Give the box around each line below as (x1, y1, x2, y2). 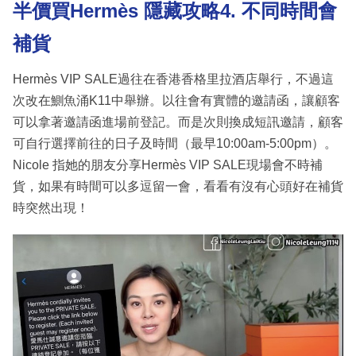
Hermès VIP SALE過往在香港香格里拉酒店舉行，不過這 (13, 72, 334, 86)
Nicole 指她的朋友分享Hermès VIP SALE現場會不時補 (13, 157, 323, 172)
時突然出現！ (13, 200, 89, 215)
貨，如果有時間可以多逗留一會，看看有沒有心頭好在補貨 (13, 179, 343, 193)
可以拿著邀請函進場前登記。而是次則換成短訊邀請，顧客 (13, 114, 343, 129)
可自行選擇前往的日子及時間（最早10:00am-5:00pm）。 (13, 136, 337, 150)
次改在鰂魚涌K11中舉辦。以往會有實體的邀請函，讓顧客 (13, 93, 340, 107)
